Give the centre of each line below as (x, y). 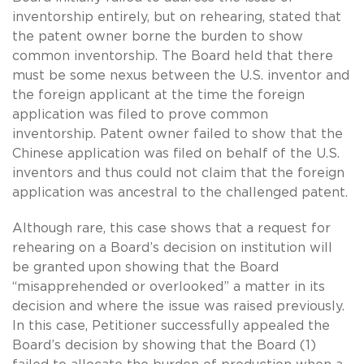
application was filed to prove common (140, 114)
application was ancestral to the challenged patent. (180, 192)
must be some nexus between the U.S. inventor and (181, 75)
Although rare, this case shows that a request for (171, 228)
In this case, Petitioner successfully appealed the (171, 325)
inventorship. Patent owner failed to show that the (178, 134)
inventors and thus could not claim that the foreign (178, 173)
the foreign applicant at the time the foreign (158, 95)
